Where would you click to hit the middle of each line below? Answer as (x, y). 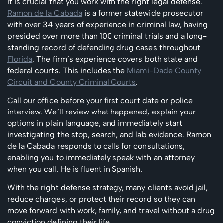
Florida (20, 59)
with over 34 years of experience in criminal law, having (108, 24)
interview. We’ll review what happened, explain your (102, 111)
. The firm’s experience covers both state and (115, 59)
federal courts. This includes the (67, 70)
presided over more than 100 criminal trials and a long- (107, 36)
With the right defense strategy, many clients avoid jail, (108, 187)
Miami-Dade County (164, 70)
